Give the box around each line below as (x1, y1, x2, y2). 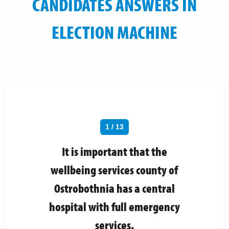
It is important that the (61, 143, 167, 159)
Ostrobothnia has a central (54, 180, 175, 196)
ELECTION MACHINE (52, 19, 177, 43)
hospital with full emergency (49, 198, 180, 214)
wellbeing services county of (51, 162, 178, 177)
